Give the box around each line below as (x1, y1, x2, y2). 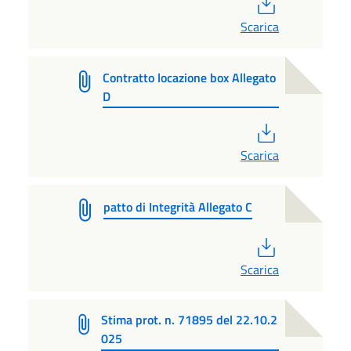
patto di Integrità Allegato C (103, 197, 252, 217)
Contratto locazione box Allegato (102, 67, 276, 87)
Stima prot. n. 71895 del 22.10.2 (100, 310, 277, 330)
